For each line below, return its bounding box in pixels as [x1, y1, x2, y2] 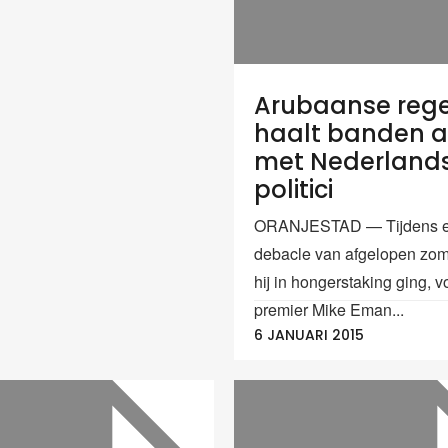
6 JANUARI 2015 [254, 324, 364, 345]
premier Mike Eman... [254, 298, 404, 322]
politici [254, 173, 333, 207]
